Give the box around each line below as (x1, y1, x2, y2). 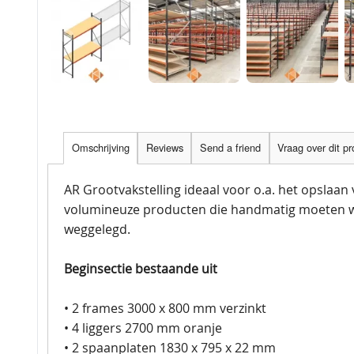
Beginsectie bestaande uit (64, 259, 217, 277)
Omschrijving (71, 140, 130, 156)
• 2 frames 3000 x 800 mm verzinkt (64, 299, 266, 317)
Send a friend (199, 140, 261, 156)
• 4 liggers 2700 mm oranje (64, 318, 222, 337)
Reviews (145, 140, 183, 156)
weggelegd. (64, 220, 130, 238)
